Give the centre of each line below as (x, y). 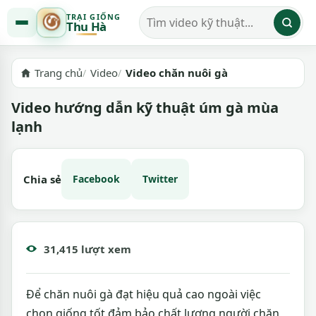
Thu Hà (86, 26)
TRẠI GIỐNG (93, 17)
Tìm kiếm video (184, 30)
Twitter (160, 179)
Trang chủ (59, 73)
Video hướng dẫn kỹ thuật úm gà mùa (145, 108)
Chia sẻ (42, 179)
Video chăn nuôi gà (177, 73)
